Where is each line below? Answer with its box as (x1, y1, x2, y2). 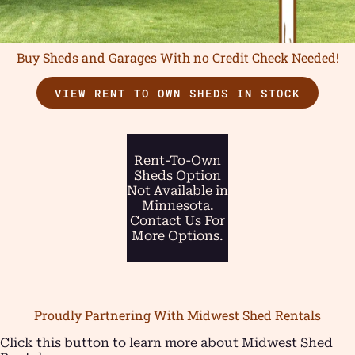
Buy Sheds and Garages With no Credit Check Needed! (16, 48, 339, 66)
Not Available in (127, 183, 228, 199)
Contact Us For (130, 213, 225, 229)
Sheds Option (134, 168, 221, 184)
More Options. (132, 228, 223, 244)
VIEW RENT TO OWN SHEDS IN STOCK (55, 85, 300, 101)
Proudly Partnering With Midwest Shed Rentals (34, 307, 321, 324)
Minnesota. (141, 198, 214, 214)
